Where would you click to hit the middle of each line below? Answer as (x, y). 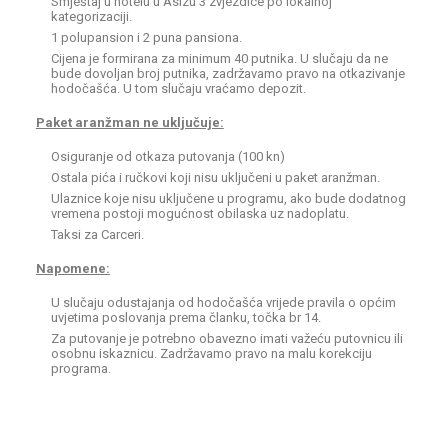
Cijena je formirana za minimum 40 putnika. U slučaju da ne (219, 58)
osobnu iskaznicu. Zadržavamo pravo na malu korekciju (211, 353)
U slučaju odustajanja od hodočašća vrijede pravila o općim (223, 302)
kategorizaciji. (91, 16)
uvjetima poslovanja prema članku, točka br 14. (185, 317)
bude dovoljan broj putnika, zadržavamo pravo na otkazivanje (227, 73)
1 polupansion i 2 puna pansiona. (146, 37)
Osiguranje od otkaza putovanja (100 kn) (167, 156)
